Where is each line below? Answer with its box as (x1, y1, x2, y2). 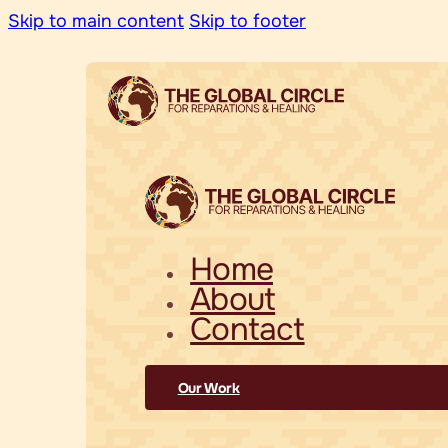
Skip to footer (189, 10, 306, 32)
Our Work (177, 378, 240, 397)
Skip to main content (8, 10, 184, 32)
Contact (190, 308, 305, 350)
